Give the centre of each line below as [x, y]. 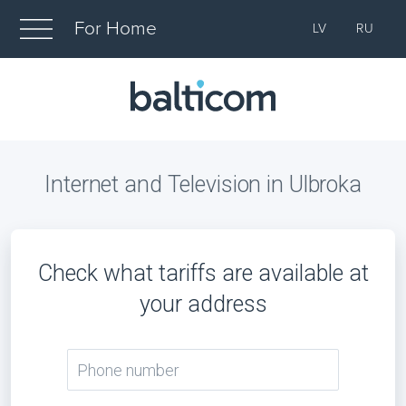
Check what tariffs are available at [203, 273]
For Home [116, 29]
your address [203, 304]
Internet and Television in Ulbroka [203, 184]
